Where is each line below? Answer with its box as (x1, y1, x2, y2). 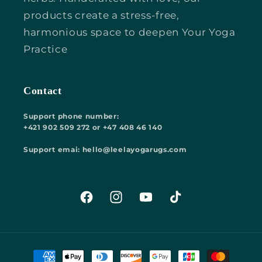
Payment (23, 244, 71, 257)
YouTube (137, 198, 182, 210)
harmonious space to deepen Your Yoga (23, 25, 236, 38)
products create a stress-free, (23, 8, 180, 21)
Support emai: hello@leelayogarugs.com (23, 145, 187, 154)
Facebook (78, 198, 129, 210)
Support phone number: (23, 112, 119, 120)
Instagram (108, 198, 160, 210)
